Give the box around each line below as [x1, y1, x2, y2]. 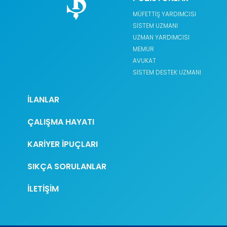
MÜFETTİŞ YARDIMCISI [133, 9, 197, 18]
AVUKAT [133, 56, 157, 65]
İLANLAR [27, 93, 59, 105]
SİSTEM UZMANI [133, 21, 178, 30]
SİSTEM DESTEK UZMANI [133, 67, 202, 77]
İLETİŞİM [27, 182, 59, 195]
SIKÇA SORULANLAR [27, 160, 106, 172]
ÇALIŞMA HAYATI [27, 116, 94, 128]
